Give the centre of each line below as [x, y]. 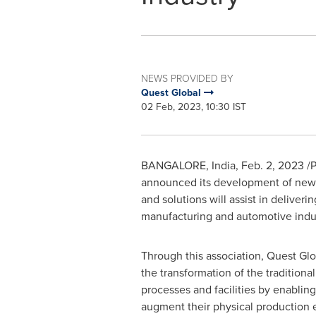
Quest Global [172, 92]
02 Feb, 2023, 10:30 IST [193, 107]
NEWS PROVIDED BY [187, 78]
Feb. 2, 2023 [272, 165]
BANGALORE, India [188, 165]
